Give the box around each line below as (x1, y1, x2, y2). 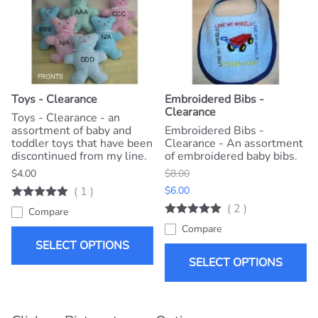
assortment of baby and (11, 123, 131, 139)
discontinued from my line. (11, 148, 147, 165)
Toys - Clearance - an (11, 110, 120, 126)
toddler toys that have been (11, 136, 153, 152)
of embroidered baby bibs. (165, 148, 297, 165)
